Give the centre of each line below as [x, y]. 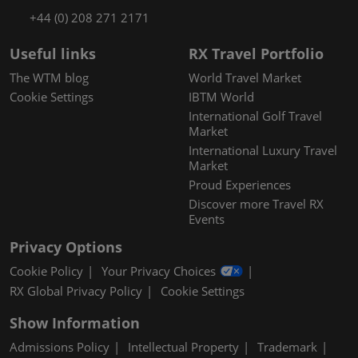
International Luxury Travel [263, 150]
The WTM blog [49, 77]
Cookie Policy [46, 270]
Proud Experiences [240, 184]
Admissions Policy [60, 346]
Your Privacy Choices [159, 270]
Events [207, 219]
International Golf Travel [255, 115]
